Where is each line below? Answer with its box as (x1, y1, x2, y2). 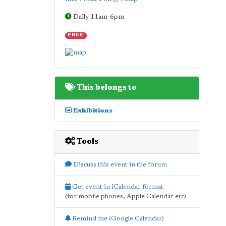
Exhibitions (71, 107, 112, 114)
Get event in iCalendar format (70, 183, 163, 190)
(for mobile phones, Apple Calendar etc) (65, 193, 186, 200)
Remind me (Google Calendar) (70, 215, 164, 222)
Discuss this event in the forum (71, 161, 167, 168)
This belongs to (75, 83, 137, 92)
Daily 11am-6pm (71, 14, 124, 20)
